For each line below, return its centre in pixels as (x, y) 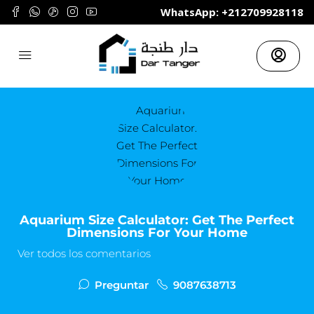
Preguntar (120, 285)
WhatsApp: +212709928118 (232, 12)
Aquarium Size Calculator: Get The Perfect (157, 220)
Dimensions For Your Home (157, 233)
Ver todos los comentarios (84, 253)
